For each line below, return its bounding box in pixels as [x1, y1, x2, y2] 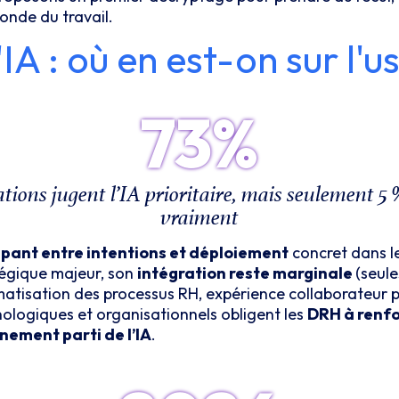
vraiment [160, 204, 239, 232]
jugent [46, 181, 106, 208]
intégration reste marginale [137, 262, 355, 283]
